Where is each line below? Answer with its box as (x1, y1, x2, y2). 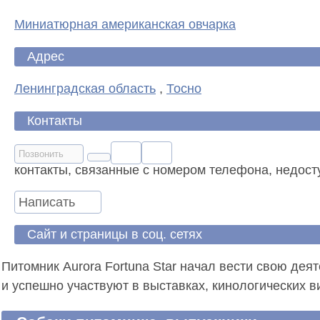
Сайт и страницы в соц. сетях (27, 226, 202, 241)
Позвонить (19, 148, 64, 159)
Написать (19, 194, 75, 209)
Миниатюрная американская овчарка (14, 16, 236, 31)
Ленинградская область (14, 81, 156, 96)
